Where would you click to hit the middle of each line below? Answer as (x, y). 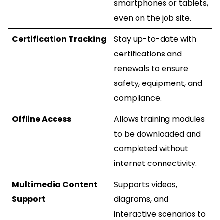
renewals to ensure (151, 68)
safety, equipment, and (158, 83)
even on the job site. (152, 18)
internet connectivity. (155, 163)
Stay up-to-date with (155, 39)
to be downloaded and (157, 134)
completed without (151, 148)
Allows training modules (159, 119)
